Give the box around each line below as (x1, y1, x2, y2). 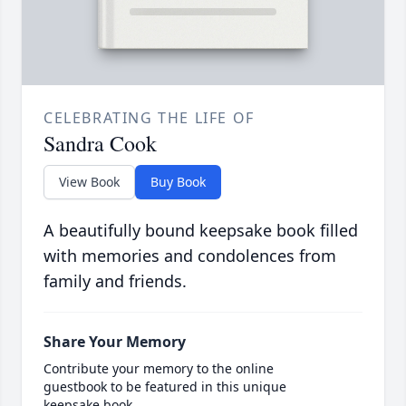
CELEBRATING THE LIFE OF (43, 108, 255, 129)
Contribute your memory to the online (43, 360, 274, 378)
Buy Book (150, 173, 206, 191)
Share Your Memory (43, 332, 186, 353)
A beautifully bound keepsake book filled (43, 219, 358, 242)
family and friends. (43, 270, 187, 293)
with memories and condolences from (43, 245, 336, 267)
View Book (59, 173, 120, 191)
